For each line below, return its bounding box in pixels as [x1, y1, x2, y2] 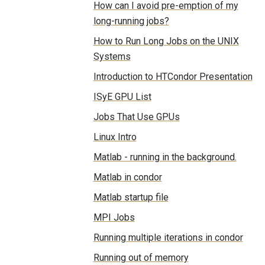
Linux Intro [93, 131, 137, 143]
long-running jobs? [93, 15, 169, 27]
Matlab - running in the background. [93, 151, 237, 163]
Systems [93, 51, 131, 63]
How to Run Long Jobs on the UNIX [93, 35, 239, 47]
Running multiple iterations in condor [93, 232, 243, 244]
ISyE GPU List [93, 91, 151, 103]
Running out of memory [93, 252, 189, 264]
